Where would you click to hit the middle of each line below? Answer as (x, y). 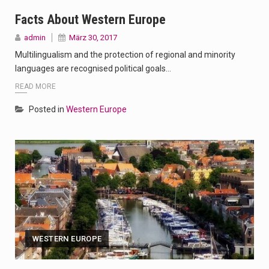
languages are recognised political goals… (93, 68)
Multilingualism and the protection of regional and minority (125, 54)
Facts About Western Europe (90, 19)
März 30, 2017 (93, 37)
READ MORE (35, 87)
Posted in (47, 110)
